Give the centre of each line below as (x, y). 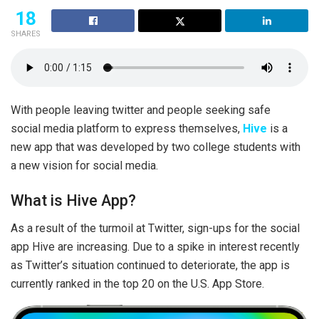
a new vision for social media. (84, 165)
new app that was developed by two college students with (156, 147)
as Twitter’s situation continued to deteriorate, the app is (150, 266)
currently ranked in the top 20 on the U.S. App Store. (137, 284)
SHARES (26, 33)
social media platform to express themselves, (127, 128)
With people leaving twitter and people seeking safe (141, 110)
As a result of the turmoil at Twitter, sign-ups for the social (155, 229)
